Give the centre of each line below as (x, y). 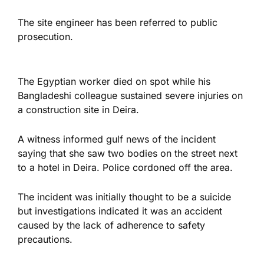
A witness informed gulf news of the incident (117, 139)
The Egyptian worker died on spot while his (114, 81)
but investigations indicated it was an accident (120, 211)
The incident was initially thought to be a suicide (124, 197)
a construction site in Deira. (78, 109)
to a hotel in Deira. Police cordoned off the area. (125, 167)
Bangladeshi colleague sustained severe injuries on (130, 95)
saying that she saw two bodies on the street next (128, 153)
